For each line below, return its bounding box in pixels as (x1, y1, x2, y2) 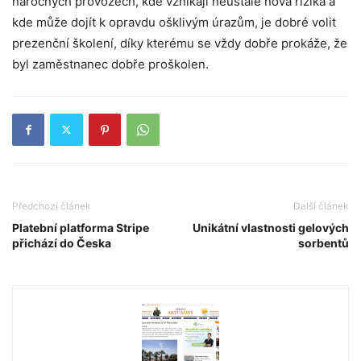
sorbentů (298, 235, 349, 250)
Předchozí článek (12, 199, 91, 212)
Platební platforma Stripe (12, 220, 149, 234)
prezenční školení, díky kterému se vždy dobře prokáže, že (12, 35, 347, 51)
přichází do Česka (12, 235, 111, 250)
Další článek (293, 199, 349, 212)
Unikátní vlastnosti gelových (193, 220, 349, 234)
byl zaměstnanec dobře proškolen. (12, 56, 212, 72)
